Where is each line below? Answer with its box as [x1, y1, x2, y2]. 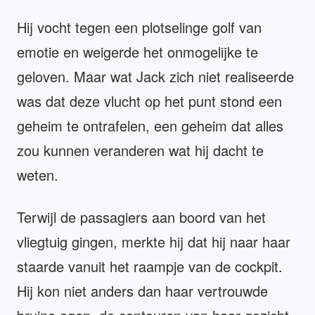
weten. [17, 165, 58, 185]
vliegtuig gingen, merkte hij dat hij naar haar [17, 231, 290, 252]
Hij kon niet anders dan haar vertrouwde [17, 281, 268, 301]
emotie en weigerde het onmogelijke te [17, 41, 258, 62]
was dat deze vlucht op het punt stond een [17, 91, 282, 111]
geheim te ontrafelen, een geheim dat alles [17, 115, 283, 136]
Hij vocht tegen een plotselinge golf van [17, 17, 262, 37]
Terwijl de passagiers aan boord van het [17, 207, 266, 227]
